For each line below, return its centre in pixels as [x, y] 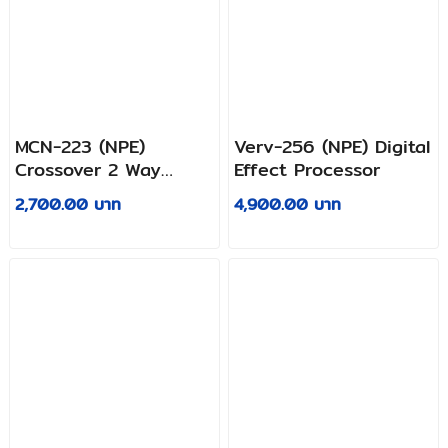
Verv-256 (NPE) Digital [332, 147]
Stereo [43, 193]
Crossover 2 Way [87, 170]
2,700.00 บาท [67, 205]
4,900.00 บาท [288, 205]
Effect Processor [307, 170]
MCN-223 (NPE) [79, 147]
